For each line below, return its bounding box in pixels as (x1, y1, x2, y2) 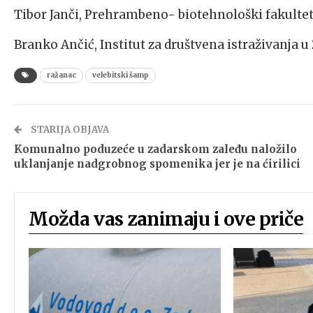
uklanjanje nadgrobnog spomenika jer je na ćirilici (14, 156, 300, 170)
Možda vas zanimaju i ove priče (29, 207, 303, 231)
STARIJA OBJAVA (29, 123, 109, 136)
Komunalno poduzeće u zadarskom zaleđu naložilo (14, 142, 297, 156)
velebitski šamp (92, 70, 149, 80)
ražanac (47, 70, 76, 80)
